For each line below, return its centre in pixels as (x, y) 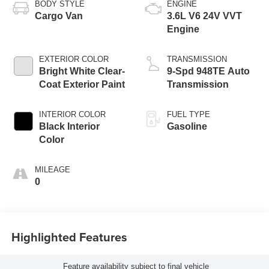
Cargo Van (59, 16)
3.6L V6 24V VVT (204, 16)
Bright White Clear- (82, 71)
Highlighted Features (69, 237)
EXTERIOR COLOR (74, 59)
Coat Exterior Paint (82, 85)
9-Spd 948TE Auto (208, 71)
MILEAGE (52, 170)
